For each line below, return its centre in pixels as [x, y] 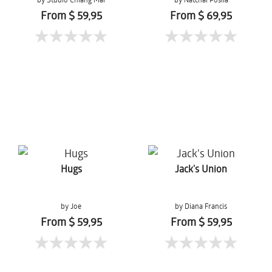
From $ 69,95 [201, 15]
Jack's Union [201, 168]
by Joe [71, 206]
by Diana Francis [201, 206]
